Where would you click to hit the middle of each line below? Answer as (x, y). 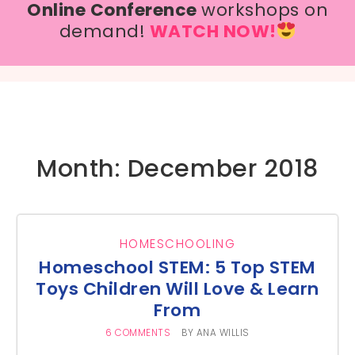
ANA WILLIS (223, 333)
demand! (102, 32)
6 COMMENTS (138, 333)
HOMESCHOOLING (177, 244)
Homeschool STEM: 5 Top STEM (177, 268)
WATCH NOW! (213, 32)
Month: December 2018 (177, 169)
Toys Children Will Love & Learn (177, 289)
